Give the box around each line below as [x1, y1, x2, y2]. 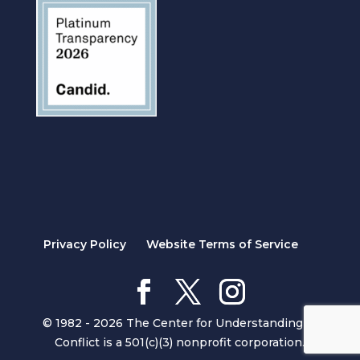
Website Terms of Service [146, 237, 299, 252]
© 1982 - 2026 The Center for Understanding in [42, 316, 317, 331]
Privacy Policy [43, 237, 127, 252]
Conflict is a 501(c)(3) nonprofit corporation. [55, 335, 305, 350]
